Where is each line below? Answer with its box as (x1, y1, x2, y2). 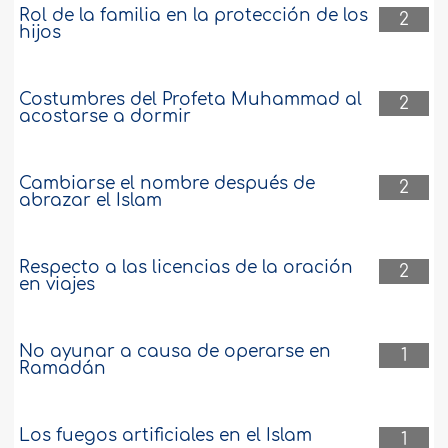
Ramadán (19, 359, 107, 379)
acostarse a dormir (19, 107, 192, 127)
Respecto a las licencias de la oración (19, 258, 354, 278)
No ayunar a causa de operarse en (19, 342, 332, 362)
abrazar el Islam (19, 191, 163, 211)
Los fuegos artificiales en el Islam (19, 426, 313, 446)
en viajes (19, 275, 96, 295)
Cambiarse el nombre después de (19, 174, 316, 194)
